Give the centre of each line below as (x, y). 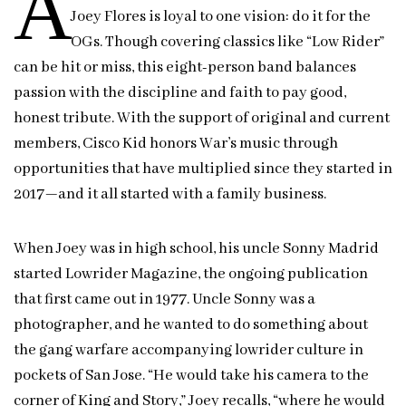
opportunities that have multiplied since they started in (203, 169)
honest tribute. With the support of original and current (202, 119)
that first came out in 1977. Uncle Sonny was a (164, 300)
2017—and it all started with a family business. (170, 195)
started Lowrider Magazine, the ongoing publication (191, 275)
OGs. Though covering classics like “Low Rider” (227, 43)
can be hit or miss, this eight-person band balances (185, 68)
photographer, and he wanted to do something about (191, 325)
